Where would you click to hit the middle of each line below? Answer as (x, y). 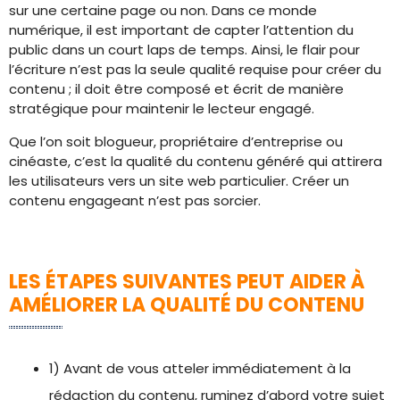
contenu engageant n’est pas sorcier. (137, 200)
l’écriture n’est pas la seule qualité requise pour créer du (195, 69)
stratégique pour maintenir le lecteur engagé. (162, 108)
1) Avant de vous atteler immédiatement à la (200, 368)
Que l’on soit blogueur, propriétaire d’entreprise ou (176, 142)
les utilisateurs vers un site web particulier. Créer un (179, 181)
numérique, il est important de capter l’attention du (181, 30)
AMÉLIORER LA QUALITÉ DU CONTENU (187, 305)
